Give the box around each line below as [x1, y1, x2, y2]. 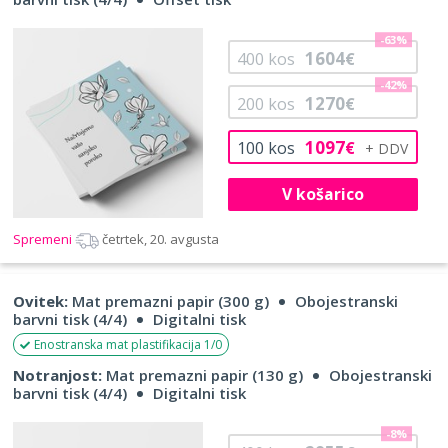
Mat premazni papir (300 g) [68, 291, 269, 312]
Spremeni [13, 230, 75, 249]
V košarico [281, 182, 364, 205]
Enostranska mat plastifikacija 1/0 [34, 336, 222, 354]
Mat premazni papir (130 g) [102, 365, 303, 386]
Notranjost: [13, 365, 102, 386]
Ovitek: [13, 291, 68, 312]
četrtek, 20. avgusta [102, 230, 219, 249]
